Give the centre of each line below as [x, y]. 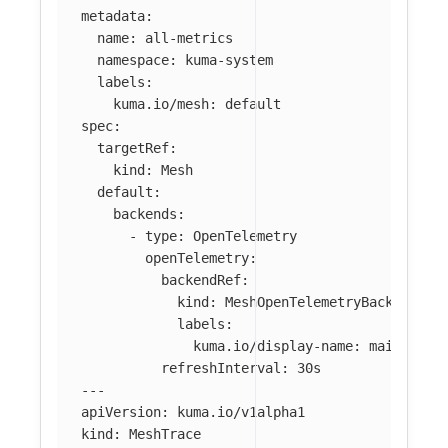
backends [145, 214]
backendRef [201, 280]
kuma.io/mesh [161, 104]
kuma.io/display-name [273, 346]
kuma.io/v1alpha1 [241, 412]
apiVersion [121, 412]
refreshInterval [221, 368]
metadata [113, 16]
